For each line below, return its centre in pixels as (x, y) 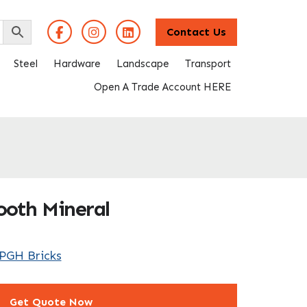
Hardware (77, 63)
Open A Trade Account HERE (162, 87)
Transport (208, 63)
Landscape (143, 63)
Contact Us (196, 32)
